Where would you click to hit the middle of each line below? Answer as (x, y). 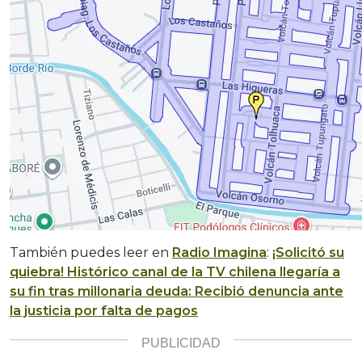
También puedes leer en (91, 253)
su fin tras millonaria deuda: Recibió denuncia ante (177, 292)
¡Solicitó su (308, 253)
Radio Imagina (219, 253)
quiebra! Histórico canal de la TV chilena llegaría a (175, 272)
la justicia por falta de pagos (104, 311)
